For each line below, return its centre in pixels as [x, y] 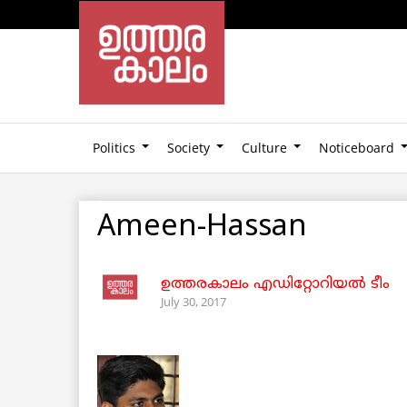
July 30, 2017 [194, 301]
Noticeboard [357, 147]
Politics [114, 147]
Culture [264, 147]
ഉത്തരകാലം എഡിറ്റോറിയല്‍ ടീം [275, 284]
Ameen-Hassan [202, 228]
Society [189, 147]
